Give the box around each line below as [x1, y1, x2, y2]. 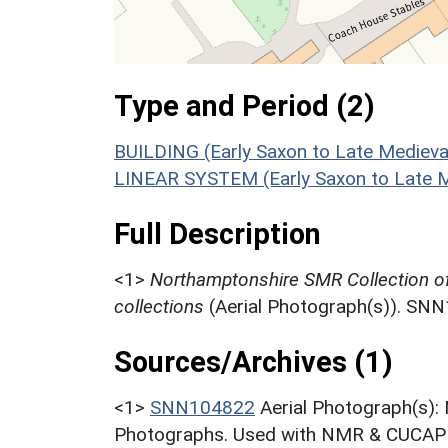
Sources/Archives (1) [114, 344, 393, 379]
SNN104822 [150, 395, 255, 419]
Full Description [114, 216, 321, 251]
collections [114, 294, 204, 318]
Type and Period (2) [114, 88, 375, 123]
